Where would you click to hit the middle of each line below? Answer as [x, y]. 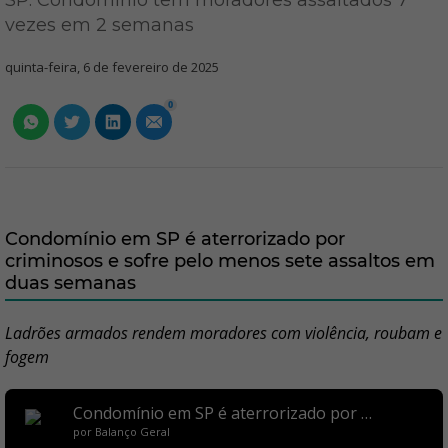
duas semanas [70, 283]
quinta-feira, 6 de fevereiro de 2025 [112, 67]
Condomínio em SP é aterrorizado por [175, 239]
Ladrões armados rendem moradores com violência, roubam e [223, 333]
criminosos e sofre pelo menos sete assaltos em [220, 261]
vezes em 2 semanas [99, 25]
